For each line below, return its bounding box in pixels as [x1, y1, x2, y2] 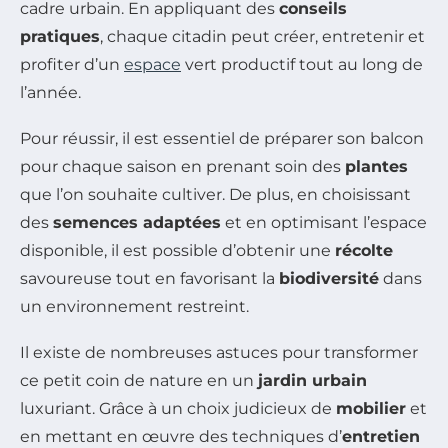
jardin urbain [258, 370, 367, 390]
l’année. [20, 82, 81, 102]
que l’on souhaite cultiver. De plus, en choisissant [20, 184, 411, 204]
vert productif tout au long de [181, 54, 423, 74]
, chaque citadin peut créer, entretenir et [100, 26, 425, 46]
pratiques [20, 26, 100, 46]
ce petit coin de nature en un [20, 370, 258, 390]
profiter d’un [20, 54, 124, 74]
